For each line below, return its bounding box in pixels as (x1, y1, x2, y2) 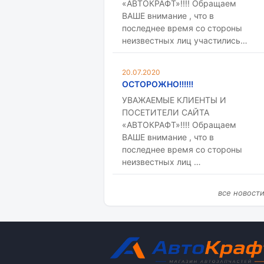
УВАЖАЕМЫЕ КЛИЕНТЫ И (122, 95, 226, 105)
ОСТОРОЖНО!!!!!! (122, 79, 193, 89)
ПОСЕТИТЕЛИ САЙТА (122, 107, 209, 117)
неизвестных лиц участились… (122, 35, 247, 45)
